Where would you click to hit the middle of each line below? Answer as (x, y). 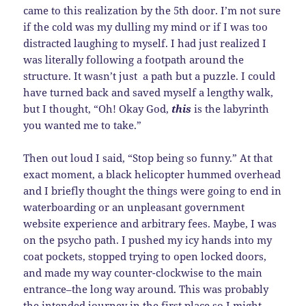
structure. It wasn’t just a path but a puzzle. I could (150, 76)
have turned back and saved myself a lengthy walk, (149, 93)
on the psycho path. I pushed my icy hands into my (148, 240)
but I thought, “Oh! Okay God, (98, 109)
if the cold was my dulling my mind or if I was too (146, 27)
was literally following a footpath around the (134, 60)
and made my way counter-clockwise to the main (143, 273)
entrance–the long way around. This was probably (146, 289)
